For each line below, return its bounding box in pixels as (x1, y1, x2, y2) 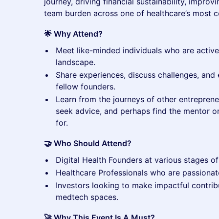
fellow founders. (56, 82, 115, 91)
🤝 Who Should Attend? (44, 138, 131, 148)
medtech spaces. (56, 192, 118, 202)
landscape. (56, 57, 95, 67)
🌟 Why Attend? (44, 29, 103, 39)
